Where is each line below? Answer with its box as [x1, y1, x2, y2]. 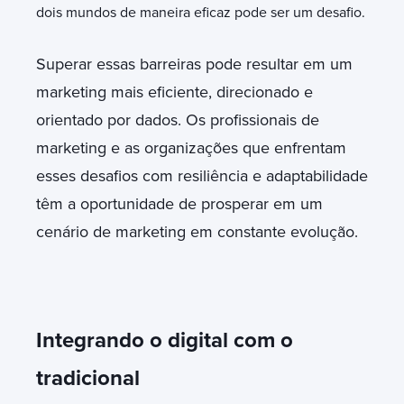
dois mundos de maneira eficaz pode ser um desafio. [36, 3, 365, 22]
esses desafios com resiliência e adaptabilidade [36, 165, 368, 186]
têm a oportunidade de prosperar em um [36, 193, 323, 214]
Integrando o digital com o [36, 326, 293, 353]
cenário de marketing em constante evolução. [36, 221, 358, 242]
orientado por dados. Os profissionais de [36, 109, 319, 130]
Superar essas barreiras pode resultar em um [36, 53, 353, 74]
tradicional [36, 364, 140, 391]
